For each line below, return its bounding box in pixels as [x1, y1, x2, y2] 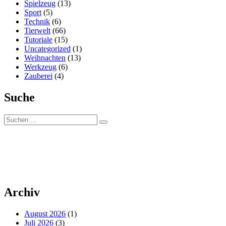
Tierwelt [24, 26, 50, 35]
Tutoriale [24, 35, 52, 44]
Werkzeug [24, 63, 56, 72]
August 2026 [24, 209, 66, 218]
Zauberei [24, 72, 52, 81]
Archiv [4, 186, 40, 199]
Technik [24, 17, 50, 26]
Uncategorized [24, 44, 71, 53]
